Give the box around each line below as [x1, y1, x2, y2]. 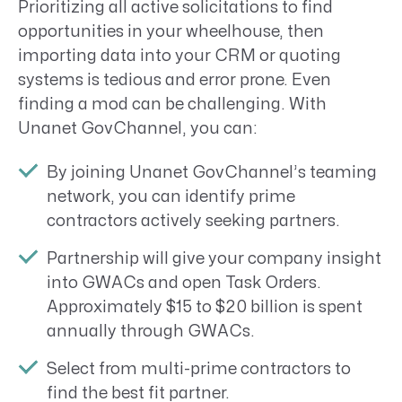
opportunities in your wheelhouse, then [18, 23, 324, 39]
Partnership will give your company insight [47, 250, 381, 267]
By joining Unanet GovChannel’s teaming [47, 164, 377, 180]
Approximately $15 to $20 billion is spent [47, 299, 363, 315]
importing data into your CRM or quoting [18, 48, 341, 64]
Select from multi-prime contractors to [47, 361, 351, 377]
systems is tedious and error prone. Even [18, 72, 331, 88]
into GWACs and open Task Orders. [47, 275, 321, 291]
